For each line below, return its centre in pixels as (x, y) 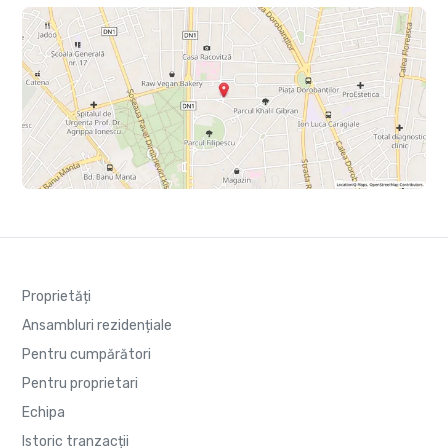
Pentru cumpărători (86, 354)
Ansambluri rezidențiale (97, 325)
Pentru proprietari (80, 383)
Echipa (43, 412)
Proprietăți (56, 296)
